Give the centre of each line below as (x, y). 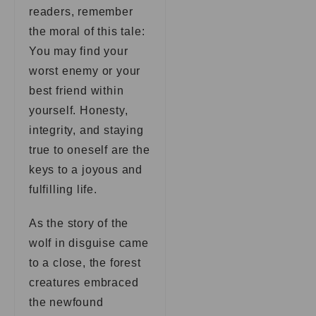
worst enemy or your (85, 71)
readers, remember (81, 12)
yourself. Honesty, (79, 110)
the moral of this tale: (87, 31)
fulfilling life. (63, 189)
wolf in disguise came (89, 243)
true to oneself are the (90, 150)
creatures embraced (84, 282)
